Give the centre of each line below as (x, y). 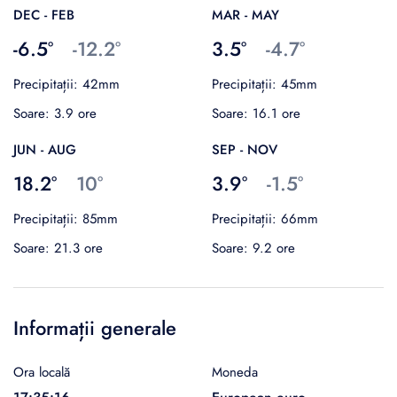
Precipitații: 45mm (265, 84)
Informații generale (95, 327)
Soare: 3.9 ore (55, 113)
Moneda (235, 372)
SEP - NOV (245, 149)
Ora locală (42, 372)
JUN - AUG (45, 149)
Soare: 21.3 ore (58, 248)
